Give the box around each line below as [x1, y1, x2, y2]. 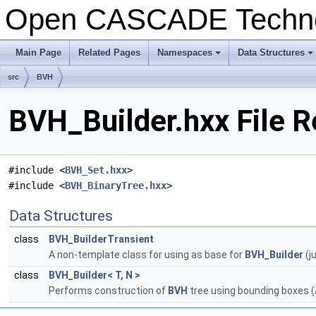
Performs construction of [49, 285, 168, 297]
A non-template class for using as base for [49, 249, 245, 261]
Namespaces [157, 47, 212, 58]
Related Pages [78, 47, 140, 58]
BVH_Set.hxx [65, 164, 127, 176]
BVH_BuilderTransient [49, 233, 154, 245]
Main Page [16, 47, 61, 58]
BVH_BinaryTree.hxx [65, 180, 166, 192]
